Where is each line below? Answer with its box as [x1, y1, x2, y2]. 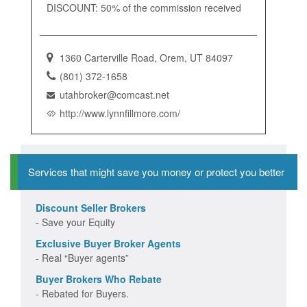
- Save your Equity [36, 214, 115, 229]
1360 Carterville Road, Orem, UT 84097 [60, 50, 233, 64]
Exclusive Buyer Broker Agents [36, 236, 181, 250]
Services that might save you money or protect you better [27, 164, 284, 179]
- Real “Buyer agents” [36, 250, 129, 265]
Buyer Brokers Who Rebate [36, 271, 162, 286]
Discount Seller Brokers [36, 200, 146, 214]
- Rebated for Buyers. [36, 286, 129, 300]
